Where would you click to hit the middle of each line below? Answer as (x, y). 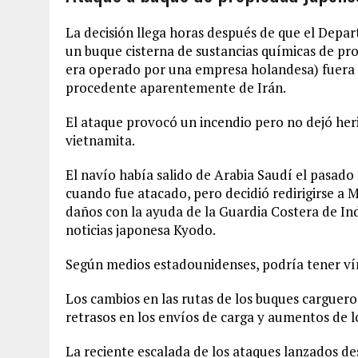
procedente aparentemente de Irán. (176, 88)
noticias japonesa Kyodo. (141, 230)
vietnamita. (100, 140)
